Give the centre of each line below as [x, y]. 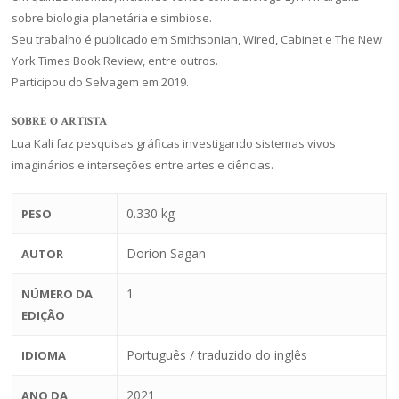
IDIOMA [44, 355]
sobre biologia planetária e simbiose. [112, 17]
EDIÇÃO [44, 315]
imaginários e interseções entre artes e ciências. [143, 165]
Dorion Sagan [167, 253]
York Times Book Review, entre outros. [115, 60]
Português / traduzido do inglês [217, 354]
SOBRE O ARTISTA [60, 122]
